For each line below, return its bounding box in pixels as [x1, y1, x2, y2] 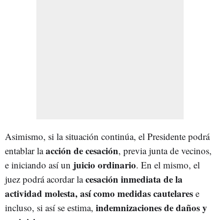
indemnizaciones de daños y [96, 200, 207, 214]
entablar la [5, 144, 46, 157]
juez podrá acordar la [5, 172, 83, 185]
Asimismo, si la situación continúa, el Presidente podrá [5, 130, 210, 142]
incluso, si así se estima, [5, 201, 96, 214]
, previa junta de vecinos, [118, 144, 212, 157]
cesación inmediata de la [83, 172, 183, 186]
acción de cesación [46, 143, 118, 157]
